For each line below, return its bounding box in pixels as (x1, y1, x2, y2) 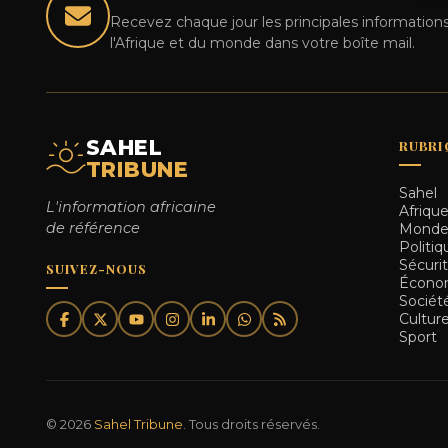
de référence (46, 219, 140, 238)
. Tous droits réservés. (183, 416, 320, 433)
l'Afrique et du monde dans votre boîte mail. (110, 34, 415, 53)
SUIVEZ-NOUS (46, 260, 147, 278)
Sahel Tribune (94, 416, 183, 433)
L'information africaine (46, 198, 216, 217)
